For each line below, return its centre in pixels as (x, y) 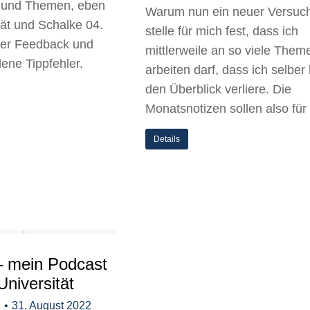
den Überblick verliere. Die (218, 89)
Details (167, 139)
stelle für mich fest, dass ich (222, 31)
